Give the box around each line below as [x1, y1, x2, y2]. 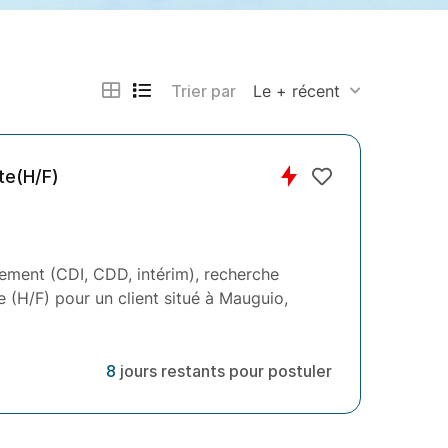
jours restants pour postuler [120, 361, 332, 382]
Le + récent [253, 81, 340, 102]
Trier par [171, 81, 236, 102]
